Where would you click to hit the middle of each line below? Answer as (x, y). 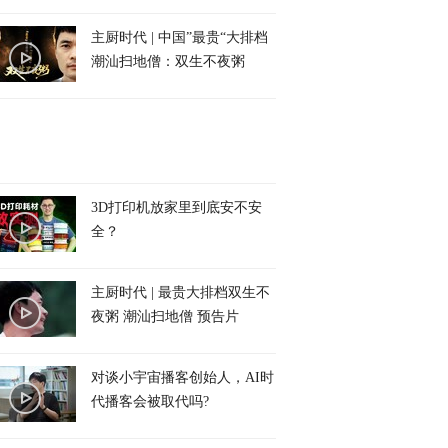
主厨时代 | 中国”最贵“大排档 (179, 37)
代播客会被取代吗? (150, 401)
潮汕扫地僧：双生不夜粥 (168, 61)
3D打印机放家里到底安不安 (176, 207)
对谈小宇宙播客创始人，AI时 (182, 377)
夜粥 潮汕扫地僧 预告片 (165, 316)
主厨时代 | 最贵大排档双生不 (180, 292)
